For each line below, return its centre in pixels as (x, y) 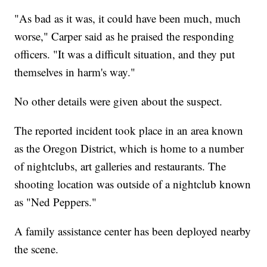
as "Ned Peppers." (56, 202)
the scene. (37, 249)
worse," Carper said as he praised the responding (125, 36)
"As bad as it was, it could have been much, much (128, 18)
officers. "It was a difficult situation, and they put (125, 54)
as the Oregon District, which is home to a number (129, 148)
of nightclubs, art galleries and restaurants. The (120, 166)
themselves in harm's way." (75, 72)
